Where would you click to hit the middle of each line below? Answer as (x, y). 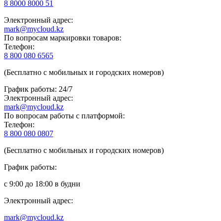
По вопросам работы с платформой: (64, 115)
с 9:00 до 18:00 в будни (42, 184)
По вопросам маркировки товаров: (63, 37)
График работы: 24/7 (38, 89)
